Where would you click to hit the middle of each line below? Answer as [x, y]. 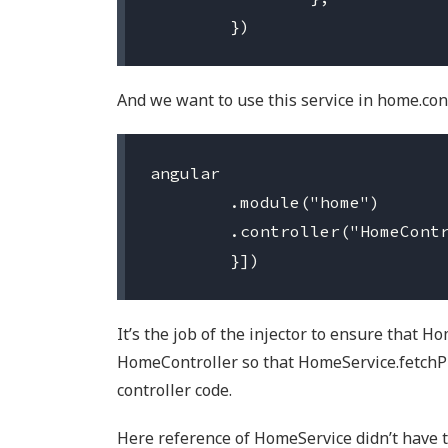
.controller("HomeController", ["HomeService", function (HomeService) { [190, 231]
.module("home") [190, 202]
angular [185, 173]
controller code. [174, 390]
